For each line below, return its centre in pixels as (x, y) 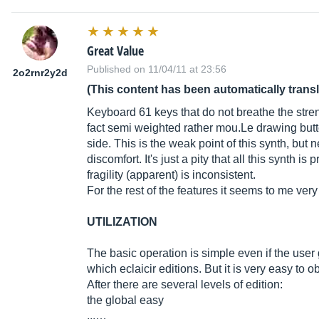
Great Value (115, 51)
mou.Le (235, 128)
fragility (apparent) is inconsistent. (171, 175)
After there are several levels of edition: (185, 285)
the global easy (125, 300)
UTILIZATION (122, 222)
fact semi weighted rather (151, 128)
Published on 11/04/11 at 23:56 (157, 69)
